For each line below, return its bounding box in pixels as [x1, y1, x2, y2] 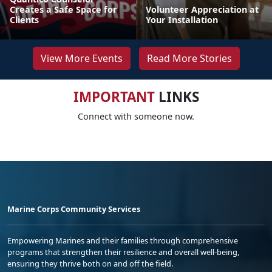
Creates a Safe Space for [10, 4, 117, 15]
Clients [10, 14, 39, 25]
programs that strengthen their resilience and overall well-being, [7, 246, 239, 257]
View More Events [40, 52, 123, 65]
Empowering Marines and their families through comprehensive [7, 235, 238, 246]
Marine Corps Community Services [7, 203, 140, 214]
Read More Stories [146, 52, 232, 65]
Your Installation [146, 14, 218, 25]
